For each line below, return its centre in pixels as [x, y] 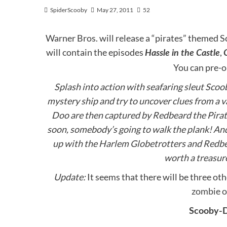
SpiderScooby [69, 10]
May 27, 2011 [115, 10]
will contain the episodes [95, 52]
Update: [70, 177]
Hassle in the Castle [182, 53]
